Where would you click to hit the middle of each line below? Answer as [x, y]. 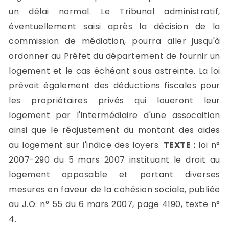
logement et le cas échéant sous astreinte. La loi [114, 71]
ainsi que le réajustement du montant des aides [114, 130]
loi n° [208, 145]
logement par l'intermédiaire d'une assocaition [114, 115]
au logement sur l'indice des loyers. [86, 145]
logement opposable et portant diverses [114, 174]
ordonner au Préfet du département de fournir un [114, 56]
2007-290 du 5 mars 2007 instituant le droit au [114, 159]
